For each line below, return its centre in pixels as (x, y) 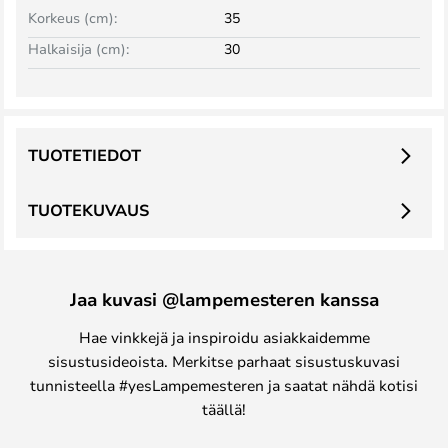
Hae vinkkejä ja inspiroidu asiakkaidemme (224, 337)
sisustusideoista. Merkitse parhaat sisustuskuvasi (224, 361)
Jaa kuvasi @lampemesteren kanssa (224, 299)
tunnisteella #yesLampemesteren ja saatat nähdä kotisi (224, 385)
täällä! (224, 409)
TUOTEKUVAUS (88, 210)
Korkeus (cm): (72, 17)
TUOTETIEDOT (84, 155)
